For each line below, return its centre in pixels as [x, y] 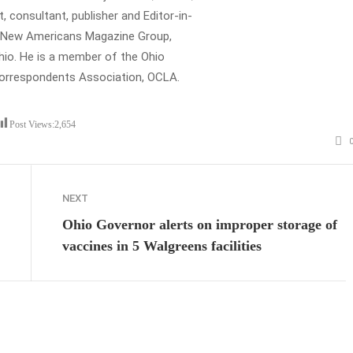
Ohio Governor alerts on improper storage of [200, 225]
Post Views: [32, 125]
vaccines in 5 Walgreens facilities [162, 246]
